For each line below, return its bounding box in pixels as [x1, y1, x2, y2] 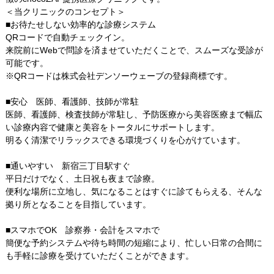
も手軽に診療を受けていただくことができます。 [5, 251, 194, 261]
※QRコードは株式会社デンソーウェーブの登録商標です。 [5, 71, 232, 81]
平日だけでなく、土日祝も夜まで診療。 [5, 174, 160, 184]
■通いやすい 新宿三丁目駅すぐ [5, 161, 130, 171]
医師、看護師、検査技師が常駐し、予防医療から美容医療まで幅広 [5, 109, 262, 120]
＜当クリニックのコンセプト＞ [5, 7, 125, 17]
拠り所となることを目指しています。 [5, 199, 151, 210]
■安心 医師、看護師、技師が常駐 [5, 97, 139, 107]
